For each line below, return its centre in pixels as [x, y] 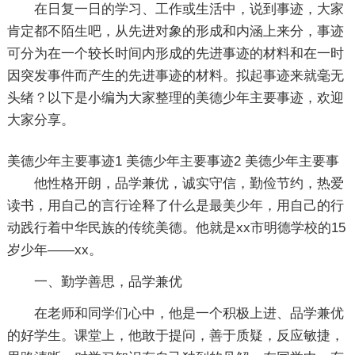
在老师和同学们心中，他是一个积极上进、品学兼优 [189, 313]
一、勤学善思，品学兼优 [108, 282]
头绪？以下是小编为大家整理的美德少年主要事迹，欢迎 [175, 98]
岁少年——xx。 [54, 250]
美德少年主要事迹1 [66, 161]
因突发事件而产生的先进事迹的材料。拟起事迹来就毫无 [175, 76]
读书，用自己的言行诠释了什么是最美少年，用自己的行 [175, 206]
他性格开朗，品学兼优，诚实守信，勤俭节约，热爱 [189, 183]
